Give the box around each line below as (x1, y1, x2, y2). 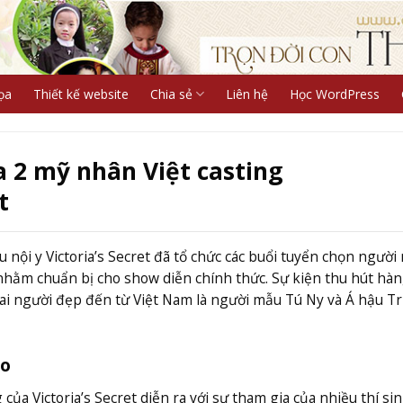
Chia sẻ (149, 85, 193, 103)
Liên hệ (225, 85, 268, 103)
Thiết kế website (32, 85, 129, 103)
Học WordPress (289, 85, 380, 103)
